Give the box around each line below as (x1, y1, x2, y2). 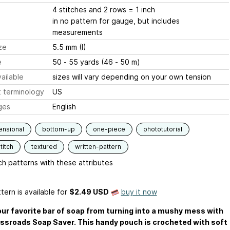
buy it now (121, 187, 157, 196)
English (52, 102, 76, 111)
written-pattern (74, 143, 121, 150)
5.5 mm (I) (52, 43, 86, 51)
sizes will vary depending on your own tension (52, 72, 211, 81)
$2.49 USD (69, 187, 109, 196)
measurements (52, 28, 103, 36)
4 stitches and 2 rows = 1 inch (52, 5, 155, 14)
